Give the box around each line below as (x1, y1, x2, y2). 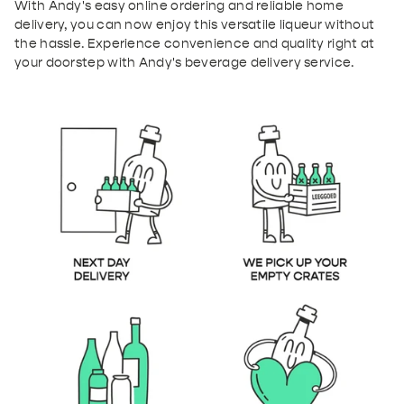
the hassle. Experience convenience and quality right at (14, 35, 375, 51)
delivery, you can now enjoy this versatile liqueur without (14, 16, 375, 32)
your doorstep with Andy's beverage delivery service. (14, 54, 354, 70)
